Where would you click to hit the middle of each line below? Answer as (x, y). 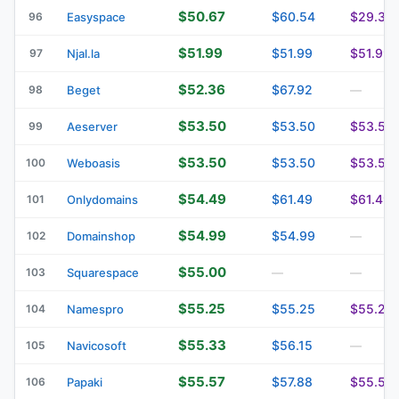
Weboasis (94, 163)
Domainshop (101, 236)
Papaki (85, 382)
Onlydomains (102, 199)
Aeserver (92, 126)
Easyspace (96, 16)
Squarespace (103, 272)
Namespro (95, 309)
